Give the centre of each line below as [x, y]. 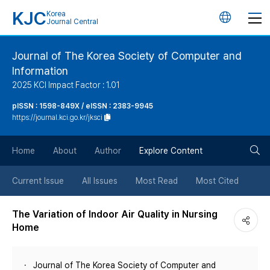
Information [40, 71]
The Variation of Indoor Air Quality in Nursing [115, 214]
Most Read [157, 181]
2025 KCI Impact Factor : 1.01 [66, 85]
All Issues [100, 181]
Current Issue [38, 181]
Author [108, 151]
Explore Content [171, 151]
